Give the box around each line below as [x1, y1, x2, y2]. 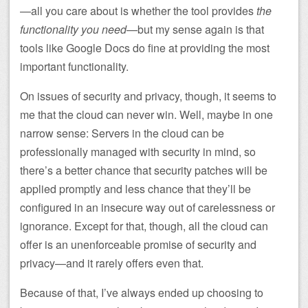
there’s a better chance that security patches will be [20, 162, 267, 178]
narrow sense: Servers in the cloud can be [20, 124, 224, 141]
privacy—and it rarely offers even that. [20, 254, 203, 271]
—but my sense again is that [126, 21, 264, 37]
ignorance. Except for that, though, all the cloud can [20, 217, 268, 234]
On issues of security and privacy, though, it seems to [20, 87, 276, 104]
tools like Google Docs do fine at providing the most [20, 39, 269, 56]
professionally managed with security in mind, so [20, 143, 256, 159]
